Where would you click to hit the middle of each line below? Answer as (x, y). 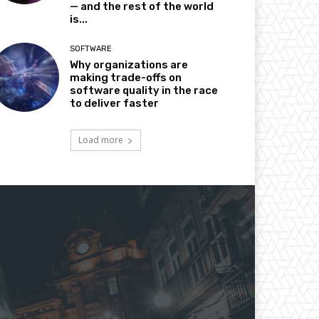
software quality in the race (144, 90)
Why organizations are (129, 64)
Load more (100, 140)
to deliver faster (115, 103)
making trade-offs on (126, 77)
